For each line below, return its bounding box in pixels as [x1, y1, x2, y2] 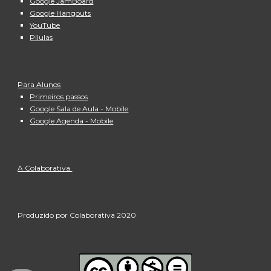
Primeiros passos [30, 92, 88, 101]
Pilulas [30, 33, 53, 42]
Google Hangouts [30, 8, 91, 18]
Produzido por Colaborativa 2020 [18, 211, 137, 220]
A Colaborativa [18, 163, 73, 172]
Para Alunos [18, 80, 61, 89]
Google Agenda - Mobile [30, 116, 114, 125]
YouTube [30, 21, 60, 30]
